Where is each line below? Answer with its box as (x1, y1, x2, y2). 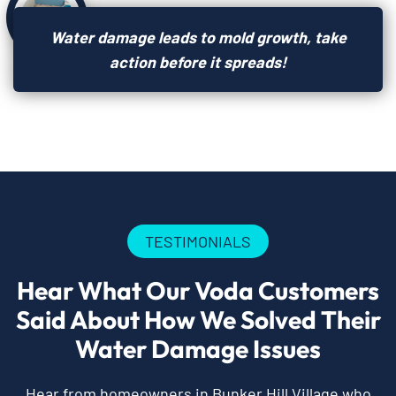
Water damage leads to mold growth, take (49, 27, 346, 48)
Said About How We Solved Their (15, 304, 381, 336)
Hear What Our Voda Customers (17, 275, 379, 307)
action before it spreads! (110, 52, 286, 72)
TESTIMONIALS (145, 232, 251, 252)
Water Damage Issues (75, 333, 321, 365)
